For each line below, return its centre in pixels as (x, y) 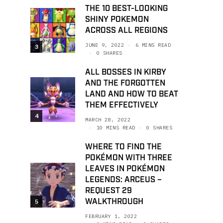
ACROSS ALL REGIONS (126, 31)
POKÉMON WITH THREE (129, 158)
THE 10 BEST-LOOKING (126, 9)
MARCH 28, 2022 (108, 120)
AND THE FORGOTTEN (125, 83)
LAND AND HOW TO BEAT (132, 94)
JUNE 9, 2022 (105, 45)
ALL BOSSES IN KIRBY (126, 72)
